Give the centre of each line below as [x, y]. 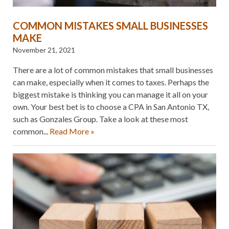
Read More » [72, 131]
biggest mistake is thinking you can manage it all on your [110, 94]
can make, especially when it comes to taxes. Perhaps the [111, 82]
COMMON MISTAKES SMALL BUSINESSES [110, 25]
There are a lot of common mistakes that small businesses [113, 70]
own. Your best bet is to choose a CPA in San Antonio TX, [111, 106]
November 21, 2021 [44, 50]
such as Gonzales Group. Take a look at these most [100, 119]
